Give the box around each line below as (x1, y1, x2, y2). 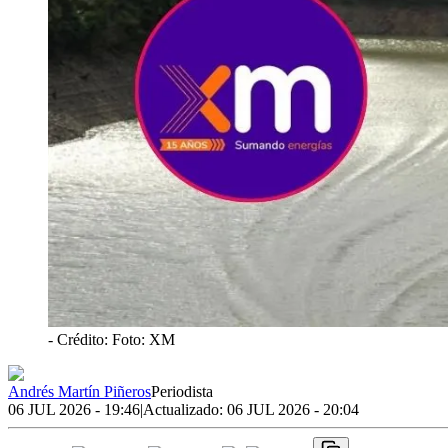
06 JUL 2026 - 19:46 (8, 400, 140, 418)
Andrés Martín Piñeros (8, 382, 151, 400)
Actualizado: (143, 400, 227, 418)
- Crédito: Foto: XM (48, 330, 175, 348)
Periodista (151, 382, 213, 400)
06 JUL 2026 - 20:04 (227, 400, 359, 418)
